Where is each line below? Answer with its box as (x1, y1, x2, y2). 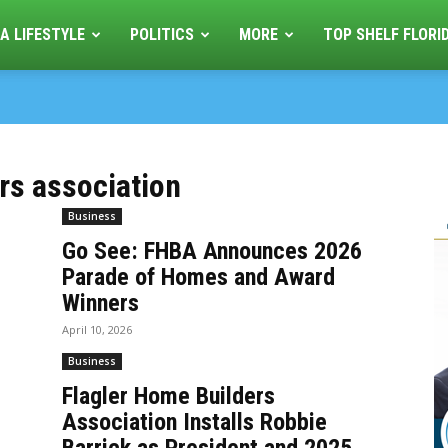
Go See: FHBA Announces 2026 (62, 237, 362, 265)
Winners (62, 289, 139, 317)
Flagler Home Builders (62, 382, 275, 410)
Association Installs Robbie (62, 408, 327, 436)
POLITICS (130, 25, 195, 44)
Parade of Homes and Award (62, 263, 335, 291)
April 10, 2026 (62, 322, 132, 337)
